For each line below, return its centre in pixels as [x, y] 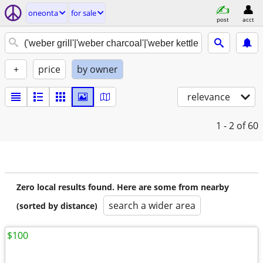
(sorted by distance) [57, 206]
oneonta [43, 13]
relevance [209, 97]
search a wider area [152, 205]
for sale [84, 13]
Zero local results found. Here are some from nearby [123, 187]
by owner [97, 69]
